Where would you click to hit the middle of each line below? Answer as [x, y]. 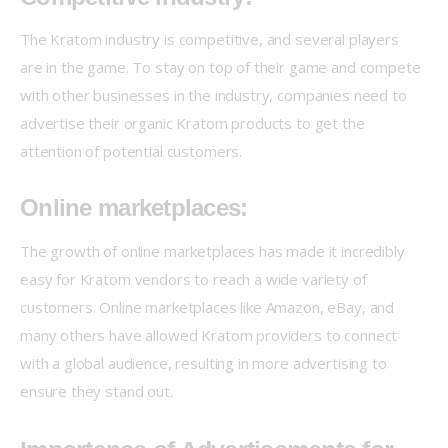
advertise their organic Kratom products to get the [194, 123]
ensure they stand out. [96, 390]
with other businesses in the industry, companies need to [215, 95]
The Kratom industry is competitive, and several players [211, 39]
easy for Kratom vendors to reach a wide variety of [195, 278]
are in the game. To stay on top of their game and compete [222, 67]
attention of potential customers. [131, 151]
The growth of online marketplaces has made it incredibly [214, 250]
